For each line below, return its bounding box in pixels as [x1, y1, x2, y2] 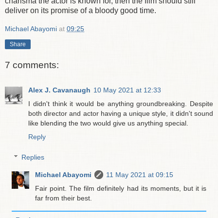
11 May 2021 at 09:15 [106, 170, 174, 179]
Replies [21, 153, 45, 161]
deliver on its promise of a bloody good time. [5, 6, 156, 15]
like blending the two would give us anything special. [28, 119, 188, 127]
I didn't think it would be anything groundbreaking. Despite [28, 100, 213, 108]
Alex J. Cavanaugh [28, 86, 91, 94]
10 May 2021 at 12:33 [93, 86, 161, 94]
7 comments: [5, 59, 59, 70]
